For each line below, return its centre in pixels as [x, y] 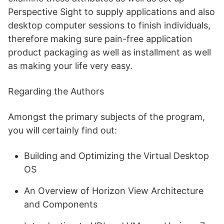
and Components [61, 204]
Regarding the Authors [56, 91]
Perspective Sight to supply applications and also [111, 12]
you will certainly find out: [62, 130]
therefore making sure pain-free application [100, 39]
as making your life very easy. [70, 66]
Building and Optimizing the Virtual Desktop [116, 156]
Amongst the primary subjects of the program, [106, 117]
